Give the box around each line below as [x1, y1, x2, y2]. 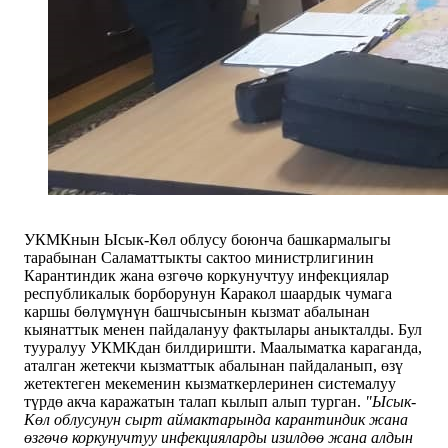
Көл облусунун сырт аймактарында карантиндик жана [24, 410, 408, 428]
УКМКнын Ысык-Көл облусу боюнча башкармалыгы [24, 230, 391, 248]
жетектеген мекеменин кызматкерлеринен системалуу [24, 374, 396, 392]
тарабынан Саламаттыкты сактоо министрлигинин [24, 248, 374, 266]
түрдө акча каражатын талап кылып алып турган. [24, 392, 365, 410]
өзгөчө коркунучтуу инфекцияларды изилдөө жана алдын [24, 428, 413, 446]
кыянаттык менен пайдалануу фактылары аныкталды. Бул [24, 320, 422, 338]
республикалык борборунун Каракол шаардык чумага [24, 284, 392, 302]
